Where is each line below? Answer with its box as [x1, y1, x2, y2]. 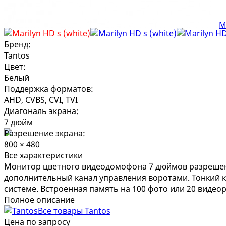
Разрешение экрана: [4, 127, 85, 139]
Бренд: [4, 38, 31, 50]
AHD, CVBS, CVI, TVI [4, 94, 78, 105]
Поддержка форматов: [4, 83, 93, 94]
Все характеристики [4, 149, 83, 161]
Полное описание [4, 194, 75, 205]
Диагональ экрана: [4, 105, 79, 117]
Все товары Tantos [38, 205, 110, 216]
